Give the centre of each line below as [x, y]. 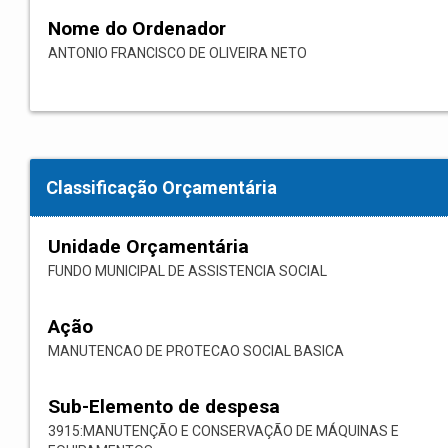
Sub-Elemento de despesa [164, 407]
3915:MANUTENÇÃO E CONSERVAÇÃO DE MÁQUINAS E [223, 431]
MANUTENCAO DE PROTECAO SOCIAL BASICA [196, 351]
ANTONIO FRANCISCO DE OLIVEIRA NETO [177, 53]
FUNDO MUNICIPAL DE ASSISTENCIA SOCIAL [187, 271]
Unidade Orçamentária [148, 247]
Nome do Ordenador [137, 29]
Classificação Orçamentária [161, 188]
